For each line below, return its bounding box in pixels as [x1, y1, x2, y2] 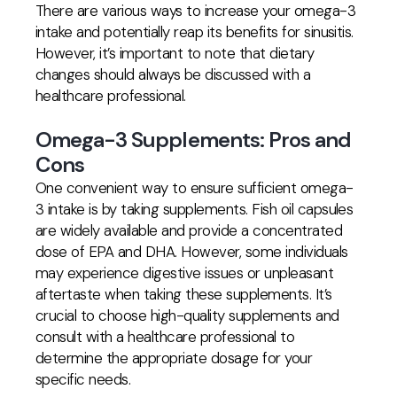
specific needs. [35, 370, 131, 389]
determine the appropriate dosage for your [35, 348, 313, 368]
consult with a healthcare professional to [35, 327, 295, 346]
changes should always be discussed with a [35, 65, 311, 84]
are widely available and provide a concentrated [35, 221, 343, 240]
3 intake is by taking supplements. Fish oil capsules [35, 199, 354, 219]
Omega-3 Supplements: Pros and [35, 126, 352, 153]
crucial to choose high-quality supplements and [35, 306, 339, 325]
